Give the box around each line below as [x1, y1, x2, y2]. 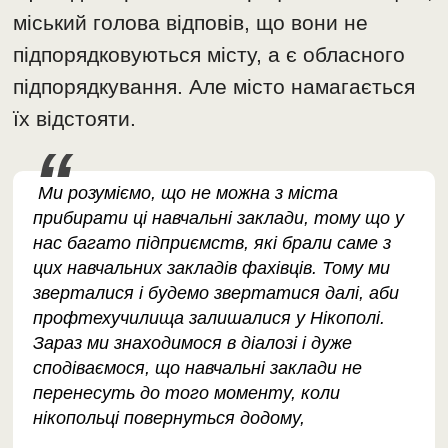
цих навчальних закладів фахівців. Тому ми [33, 257, 391, 278]
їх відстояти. [13, 106, 137, 130]
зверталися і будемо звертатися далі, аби [33, 282, 400, 303]
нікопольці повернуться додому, [33, 407, 306, 428]
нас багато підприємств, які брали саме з [33, 232, 392, 253]
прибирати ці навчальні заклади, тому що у [33, 207, 405, 228]
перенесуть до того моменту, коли [33, 382, 341, 403]
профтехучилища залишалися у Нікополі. [33, 307, 386, 328]
